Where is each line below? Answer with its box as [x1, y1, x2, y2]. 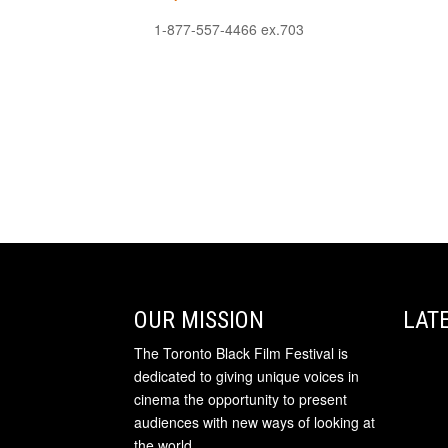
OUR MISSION [134, 305, 265, 334]
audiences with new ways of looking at [134, 411, 376, 432]
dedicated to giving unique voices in [134, 365, 360, 386]
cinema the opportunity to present [134, 388, 348, 409]
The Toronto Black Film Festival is [134, 342, 349, 363]
